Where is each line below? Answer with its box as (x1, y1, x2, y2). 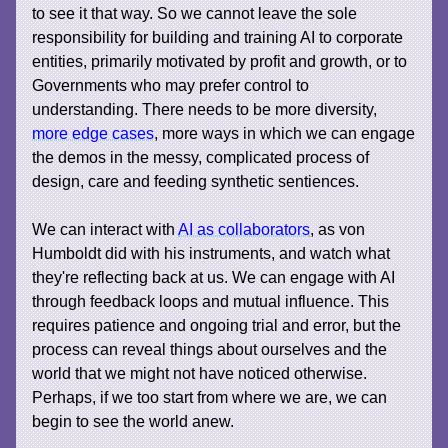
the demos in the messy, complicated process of (32, 147, 370, 166)
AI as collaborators (178, 219, 311, 238)
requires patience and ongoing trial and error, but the (32, 315, 402, 334)
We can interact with (32, 219, 179, 238)
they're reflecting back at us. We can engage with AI (32, 267, 396, 286)
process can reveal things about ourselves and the (32, 339, 388, 358)
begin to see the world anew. (32, 411, 235, 430)
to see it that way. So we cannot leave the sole (32, 3, 358, 22)
